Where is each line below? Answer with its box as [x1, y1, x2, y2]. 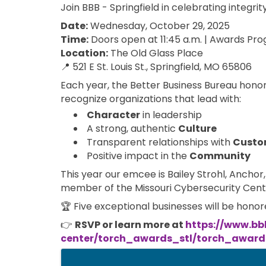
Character [87, 107, 140, 122]
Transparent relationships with [87, 135, 233, 149]
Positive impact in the [87, 148, 189, 163]
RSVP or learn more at [75, 217, 185, 232]
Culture [178, 121, 217, 135]
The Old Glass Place [108, 46, 203, 60]
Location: [61, 46, 108, 60]
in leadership [140, 107, 202, 122]
